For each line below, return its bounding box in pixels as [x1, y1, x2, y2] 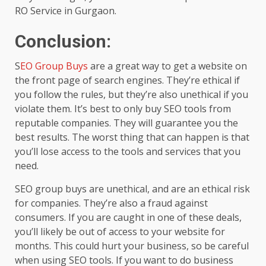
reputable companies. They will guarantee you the [15, 116, 238, 129]
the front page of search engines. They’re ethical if [15, 73, 240, 87]
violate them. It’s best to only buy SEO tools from [15, 102, 231, 115]
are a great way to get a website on [90, 59, 247, 72]
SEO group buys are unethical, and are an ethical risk [15, 182, 250, 195]
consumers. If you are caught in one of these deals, [15, 210, 242, 224]
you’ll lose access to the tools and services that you [15, 144, 240, 158]
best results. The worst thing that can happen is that [15, 130, 249, 144]
